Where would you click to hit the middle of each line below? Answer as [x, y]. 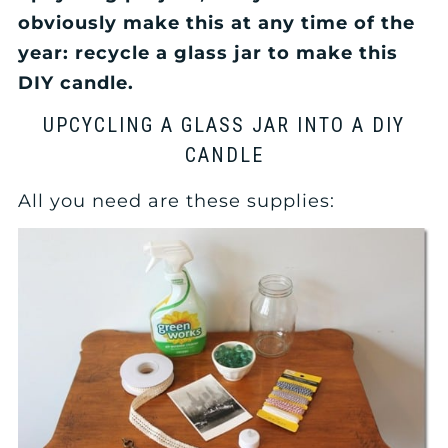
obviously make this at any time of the [217, 22]
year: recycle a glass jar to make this [208, 52]
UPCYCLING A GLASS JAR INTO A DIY [224, 125]
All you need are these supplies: [177, 201]
